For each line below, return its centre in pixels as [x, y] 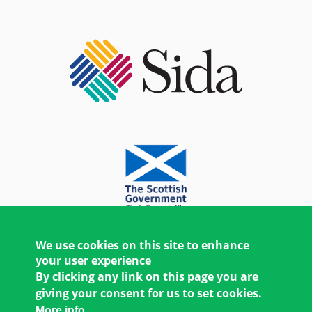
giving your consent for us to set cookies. [149, 293]
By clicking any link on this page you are [147, 276]
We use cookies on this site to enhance [143, 245]
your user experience [94, 260]
